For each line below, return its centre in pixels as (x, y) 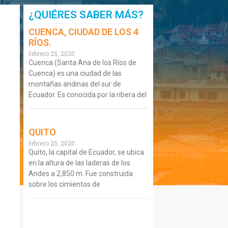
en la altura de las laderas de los (79, 163)
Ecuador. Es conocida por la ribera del (87, 94)
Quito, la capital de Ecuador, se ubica (86, 152)
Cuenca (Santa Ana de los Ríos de (82, 62)
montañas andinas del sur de (75, 84)
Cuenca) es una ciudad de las (75, 73)
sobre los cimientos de (64, 184)
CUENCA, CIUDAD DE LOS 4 (83, 32)
